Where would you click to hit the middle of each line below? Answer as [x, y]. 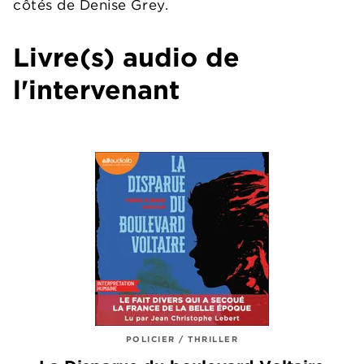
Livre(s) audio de [126, 57]
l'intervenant [96, 90]
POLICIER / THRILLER [182, 339]
